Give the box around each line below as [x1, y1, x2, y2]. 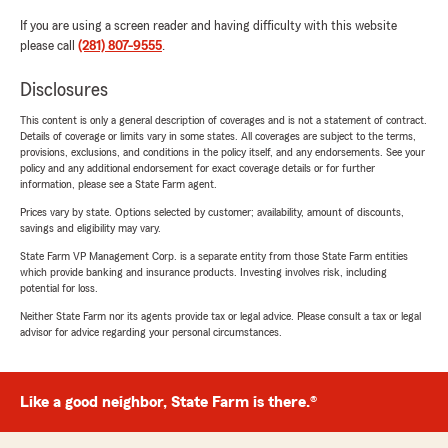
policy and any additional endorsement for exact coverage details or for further [20, 162, 375, 175]
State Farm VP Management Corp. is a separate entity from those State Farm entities [20, 250, 408, 263]
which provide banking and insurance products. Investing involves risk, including [20, 266, 387, 279]
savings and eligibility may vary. [20, 222, 161, 235]
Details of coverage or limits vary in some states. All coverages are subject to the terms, [20, 130, 416, 143]
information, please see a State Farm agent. [20, 178, 217, 191]
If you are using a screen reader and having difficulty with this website [20, 19, 397, 34]
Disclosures [20, 80, 108, 101]
